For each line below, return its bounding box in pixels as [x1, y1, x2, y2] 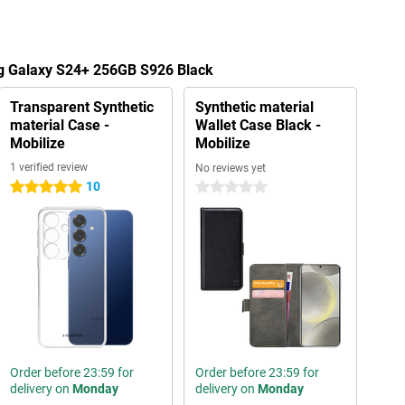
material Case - [9, 117, 109, 134]
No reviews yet [194, 162, 266, 174]
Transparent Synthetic [9, 99, 154, 116]
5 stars [9, 180, 49, 194]
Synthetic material [194, 99, 314, 116]
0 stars [194, 180, 234, 194]
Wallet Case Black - [194, 117, 321, 134]
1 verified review [9, 161, 88, 174]
